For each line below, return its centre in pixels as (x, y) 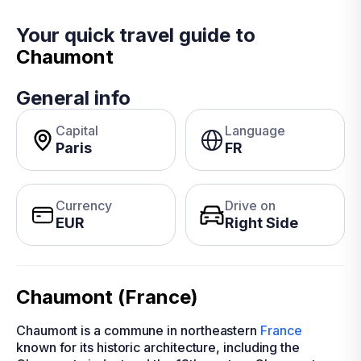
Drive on (250, 205)
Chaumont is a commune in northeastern (138, 330)
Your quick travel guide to (136, 35)
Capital (77, 131)
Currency (84, 205)
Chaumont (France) (107, 297)
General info (73, 98)
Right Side (261, 223)
